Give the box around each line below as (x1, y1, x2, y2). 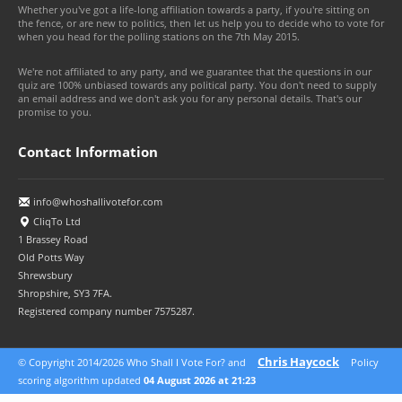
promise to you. (18, 105, 92, 118)
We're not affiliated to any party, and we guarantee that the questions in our (18, 65, 371, 78)
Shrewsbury (18, 268, 73, 282)
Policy (348, 355, 379, 369)
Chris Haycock (258, 354, 339, 370)
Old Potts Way (18, 250, 84, 264)
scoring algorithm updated (18, 373, 144, 387)
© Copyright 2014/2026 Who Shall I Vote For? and (18, 355, 249, 369)
